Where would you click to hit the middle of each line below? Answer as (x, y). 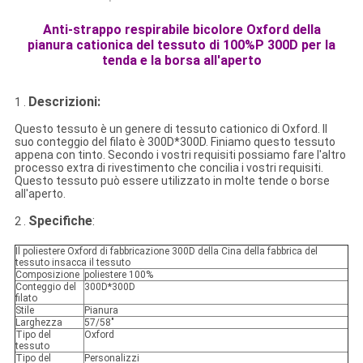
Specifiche (60, 221)
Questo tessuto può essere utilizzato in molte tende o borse (172, 181)
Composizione (47, 275)
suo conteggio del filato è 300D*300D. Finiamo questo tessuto (175, 142)
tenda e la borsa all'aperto (181, 61)
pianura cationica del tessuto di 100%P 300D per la (181, 45)
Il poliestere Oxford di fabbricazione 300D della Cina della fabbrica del (166, 252)
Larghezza (38, 323)
